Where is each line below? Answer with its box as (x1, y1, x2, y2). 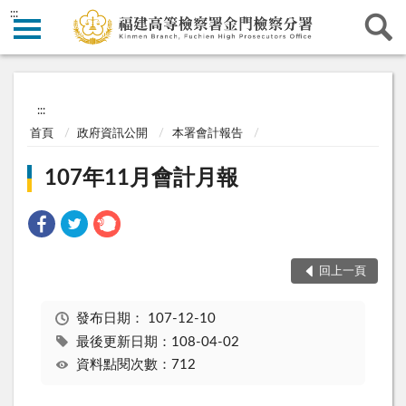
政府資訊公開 (77, 127, 149, 140)
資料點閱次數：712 (75, 358, 196, 372)
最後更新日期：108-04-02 (75, 334, 239, 349)
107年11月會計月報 (44, 168, 239, 190)
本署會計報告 (171, 127, 243, 140)
